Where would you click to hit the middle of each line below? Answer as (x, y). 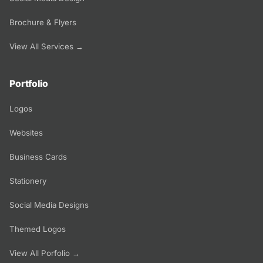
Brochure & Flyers (43, 22)
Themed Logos (38, 229)
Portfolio (29, 83)
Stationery (28, 181)
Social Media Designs (49, 205)
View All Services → (46, 46)
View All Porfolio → (45, 253)
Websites (26, 132)
